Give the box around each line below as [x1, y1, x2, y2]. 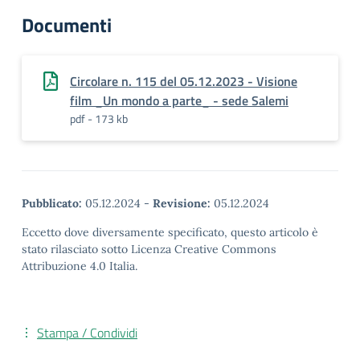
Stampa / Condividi [37, 323, 137, 342]
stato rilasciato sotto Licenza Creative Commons [22, 242, 276, 256]
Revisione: [153, 196, 211, 211]
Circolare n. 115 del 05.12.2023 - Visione [70, 72, 297, 91]
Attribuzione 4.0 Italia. [22, 259, 137, 273]
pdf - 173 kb [70, 110, 128, 127]
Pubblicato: [22, 196, 82, 211]
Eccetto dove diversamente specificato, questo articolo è [22, 225, 318, 239]
